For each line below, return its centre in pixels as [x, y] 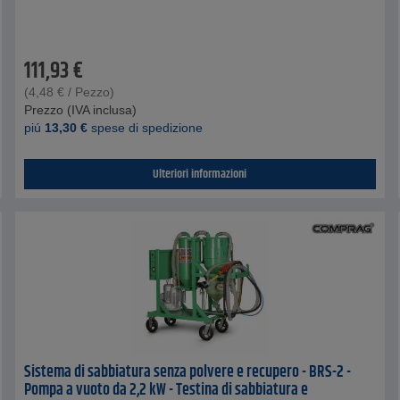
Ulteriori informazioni [200, 174]
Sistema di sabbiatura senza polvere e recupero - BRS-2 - [188, 372]
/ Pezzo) [90, 92]
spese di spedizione [146, 127]
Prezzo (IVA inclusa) [81, 109]
